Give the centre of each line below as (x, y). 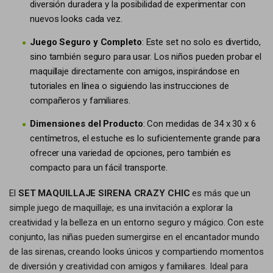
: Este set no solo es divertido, (201, 42)
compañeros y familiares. (80, 101)
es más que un (220, 193)
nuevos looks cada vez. (76, 19)
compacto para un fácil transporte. (99, 168)
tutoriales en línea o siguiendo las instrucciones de (129, 86)
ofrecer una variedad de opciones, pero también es (131, 153)
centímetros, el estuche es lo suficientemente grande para (145, 138)
